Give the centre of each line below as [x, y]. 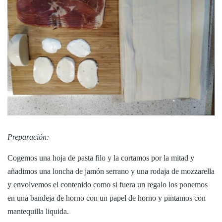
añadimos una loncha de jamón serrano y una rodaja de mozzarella [111, 171]
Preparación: [28, 137]
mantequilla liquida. [38, 211]
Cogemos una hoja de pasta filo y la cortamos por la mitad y [101, 158]
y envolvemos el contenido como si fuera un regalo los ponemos [108, 185]
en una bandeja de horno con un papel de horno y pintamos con [107, 198]
